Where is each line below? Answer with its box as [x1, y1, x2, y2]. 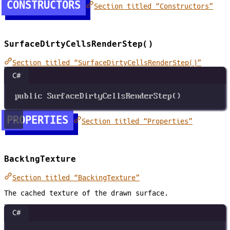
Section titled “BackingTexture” [12, 174, 140, 182]
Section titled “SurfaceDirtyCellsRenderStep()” [12, 59, 201, 67]
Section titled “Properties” [82, 117, 193, 126]
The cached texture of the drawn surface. [4, 188, 168, 197]
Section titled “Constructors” [94, 2, 213, 11]
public [15, 91, 43, 101]
